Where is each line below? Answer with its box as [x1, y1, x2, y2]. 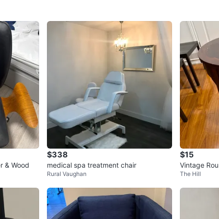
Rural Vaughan [47, 170, 87, 178]
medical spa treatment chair [47, 161, 136, 170]
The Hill [180, 170, 201, 178]
